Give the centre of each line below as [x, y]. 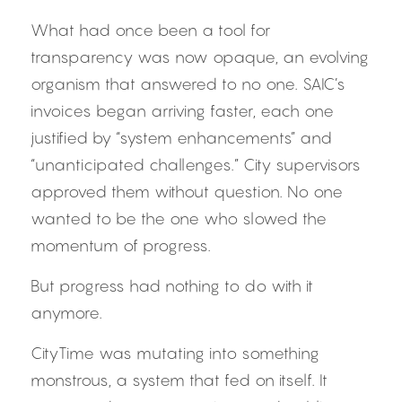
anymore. [66, 313]
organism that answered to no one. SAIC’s [188, 84]
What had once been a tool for [150, 30]
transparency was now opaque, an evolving [200, 57]
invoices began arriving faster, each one [182, 111]
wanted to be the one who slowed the [179, 218]
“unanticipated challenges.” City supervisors [196, 165]
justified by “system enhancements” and [181, 138]
